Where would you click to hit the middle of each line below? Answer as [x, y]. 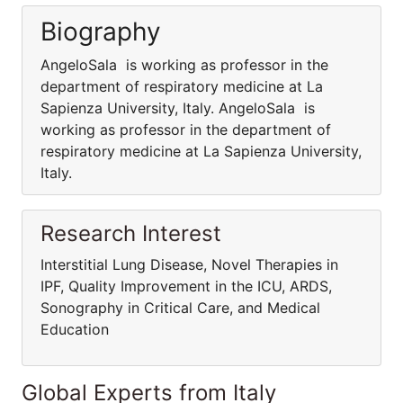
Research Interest [131, 233]
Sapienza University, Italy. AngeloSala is [178, 108]
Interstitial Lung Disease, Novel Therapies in [189, 264]
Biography [101, 31]
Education [75, 329]
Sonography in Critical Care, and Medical [180, 308]
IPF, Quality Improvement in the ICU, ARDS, [186, 286]
